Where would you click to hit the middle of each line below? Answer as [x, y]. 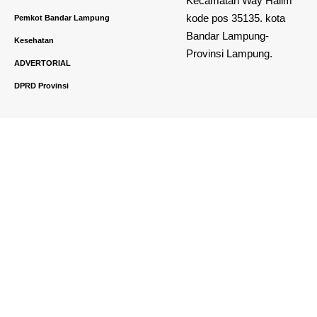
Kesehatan [34, 40]
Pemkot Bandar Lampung [62, 17]
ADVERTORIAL [42, 63]
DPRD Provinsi [41, 85]
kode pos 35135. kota [235, 18]
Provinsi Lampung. [229, 53]
